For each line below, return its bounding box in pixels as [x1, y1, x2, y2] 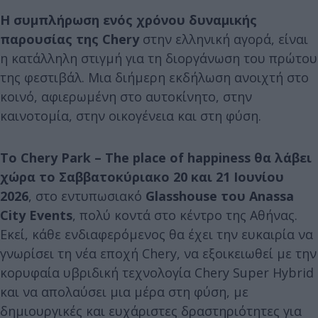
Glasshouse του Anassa [146, 187, 294, 204]
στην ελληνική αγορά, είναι [139, 30, 308, 48]
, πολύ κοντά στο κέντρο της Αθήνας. [72, 206, 297, 224]
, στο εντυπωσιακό [28, 187, 146, 204]
